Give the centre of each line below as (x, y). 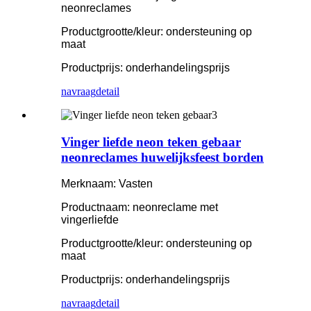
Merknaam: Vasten (107, 184)
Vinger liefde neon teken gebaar (151, 142)
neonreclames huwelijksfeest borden (162, 157)
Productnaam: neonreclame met (140, 208)
